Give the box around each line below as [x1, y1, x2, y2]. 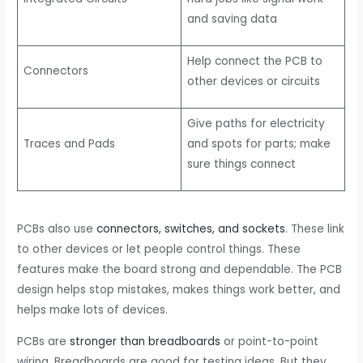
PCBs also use [17, 220, 97, 237]
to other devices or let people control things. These [17, 241, 301, 257]
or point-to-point [220, 333, 319, 349]
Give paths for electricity [186, 115, 325, 131]
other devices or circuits [186, 73, 320, 89]
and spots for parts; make [186, 135, 331, 152]
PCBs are [17, 333, 70, 349]
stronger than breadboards [70, 333, 221, 349]
